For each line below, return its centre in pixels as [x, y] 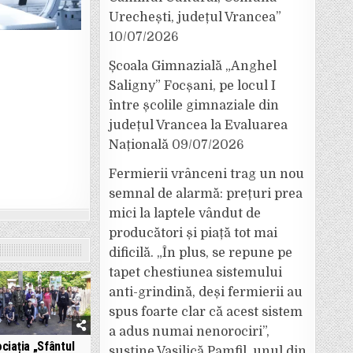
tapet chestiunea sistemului [195, 273]
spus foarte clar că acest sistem [206, 312]
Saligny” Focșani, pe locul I [192, 86]
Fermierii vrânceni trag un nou [206, 174]
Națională [139, 145]
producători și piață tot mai [193, 233]
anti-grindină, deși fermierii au [206, 292]
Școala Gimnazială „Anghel [193, 66]
